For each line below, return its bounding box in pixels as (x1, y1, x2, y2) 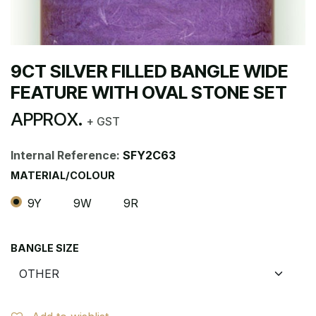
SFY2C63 (123, 148, 176, 163)
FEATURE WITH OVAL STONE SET (11, 82, 287, 104)
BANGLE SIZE (11, 242, 79, 255)
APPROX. (11, 109, 87, 130)
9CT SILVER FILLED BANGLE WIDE (11, 61, 288, 83)
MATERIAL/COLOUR (11, 169, 115, 182)
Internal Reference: (11, 148, 123, 163)
